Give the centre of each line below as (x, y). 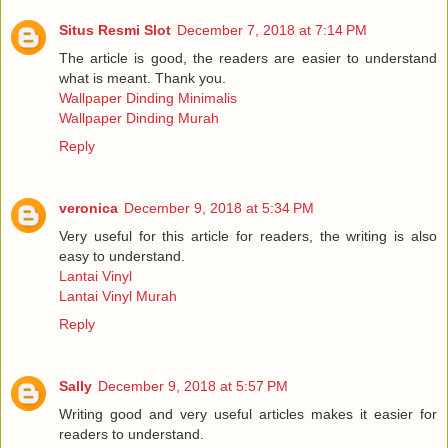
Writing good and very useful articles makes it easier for (248, 413)
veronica (88, 207)
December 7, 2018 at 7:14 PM (272, 29)
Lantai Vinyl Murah (118, 295)
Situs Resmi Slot (115, 29)
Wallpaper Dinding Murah (139, 117)
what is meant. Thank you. (142, 77)
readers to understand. (131, 433)
